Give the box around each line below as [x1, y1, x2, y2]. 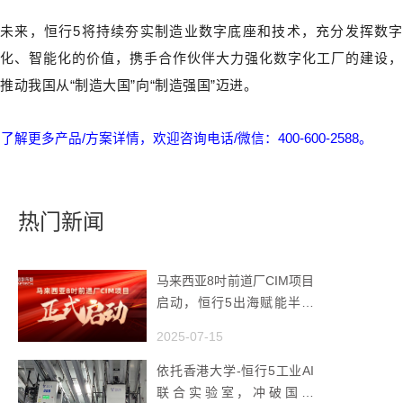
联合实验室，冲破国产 [157, 385, 314, 400]
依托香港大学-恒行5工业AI [157, 363, 314, 379]
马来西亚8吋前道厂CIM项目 [157, 273, 314, 289]
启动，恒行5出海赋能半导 [157, 295, 314, 310]
